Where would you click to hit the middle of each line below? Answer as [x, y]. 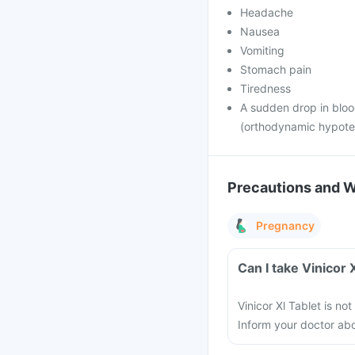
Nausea [260, 31]
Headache [267, 12]
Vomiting [262, 50]
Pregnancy [285, 225]
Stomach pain [276, 69]
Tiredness [265, 88]
